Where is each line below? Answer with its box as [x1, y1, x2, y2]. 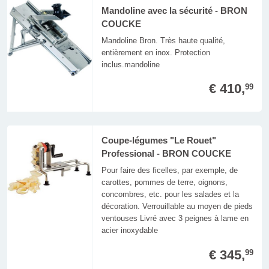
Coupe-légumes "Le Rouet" [101, 136, 216, 146]
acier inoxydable [101, 226, 158, 235]
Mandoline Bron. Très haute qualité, [101, 35, 225, 45]
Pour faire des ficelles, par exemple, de [101, 166, 238, 175]
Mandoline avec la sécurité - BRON [101, 5, 247, 16]
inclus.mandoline [101, 59, 160, 69]
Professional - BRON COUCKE [101, 149, 231, 159]
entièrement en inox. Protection [101, 47, 210, 57]
